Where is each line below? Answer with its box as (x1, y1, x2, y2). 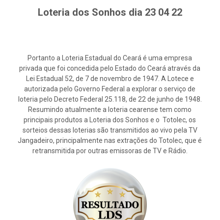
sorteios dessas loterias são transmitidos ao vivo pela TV (22, 126, 197, 135)
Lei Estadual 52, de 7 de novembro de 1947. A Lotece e (26, 75, 194, 83)
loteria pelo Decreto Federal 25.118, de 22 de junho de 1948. (18, 95, 202, 104)
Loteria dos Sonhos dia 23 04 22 (37, 6, 182, 19)
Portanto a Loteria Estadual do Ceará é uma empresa (27, 54, 192, 62)
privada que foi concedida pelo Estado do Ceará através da (19, 64, 201, 73)
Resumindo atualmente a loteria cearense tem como (28, 106, 192, 114)
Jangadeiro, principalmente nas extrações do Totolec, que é (18, 137, 202, 145)
